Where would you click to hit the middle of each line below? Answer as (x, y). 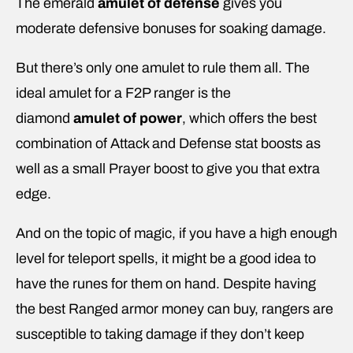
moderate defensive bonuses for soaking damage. (173, 28)
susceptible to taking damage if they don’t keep (160, 334)
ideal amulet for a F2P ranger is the (123, 93)
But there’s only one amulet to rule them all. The (163, 67)
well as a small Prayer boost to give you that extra (168, 168)
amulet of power (128, 118)
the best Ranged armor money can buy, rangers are (175, 308)
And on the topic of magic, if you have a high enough (176, 233)
